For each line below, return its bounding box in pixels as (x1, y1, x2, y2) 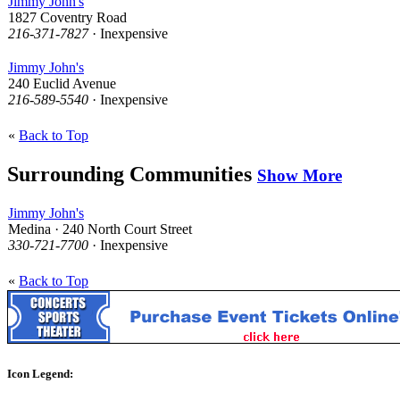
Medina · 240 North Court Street (8, 221, 192, 237)
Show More (257, 165, 342, 185)
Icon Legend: (7, 366, 73, 380)
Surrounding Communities (7, 162, 257, 186)
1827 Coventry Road (8, 9, 127, 25)
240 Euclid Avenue (8, 75, 116, 91)
